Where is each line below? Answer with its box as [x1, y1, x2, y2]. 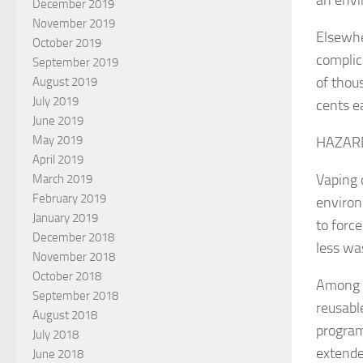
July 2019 [32, 93, 79, 109]
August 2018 [32, 307, 97, 322]
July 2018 [32, 327, 79, 342]
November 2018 [32, 249, 115, 264]
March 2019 [32, 171, 92, 186]
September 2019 [32, 54, 118, 70]
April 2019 [32, 152, 83, 167]
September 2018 [32, 288, 118, 303]
